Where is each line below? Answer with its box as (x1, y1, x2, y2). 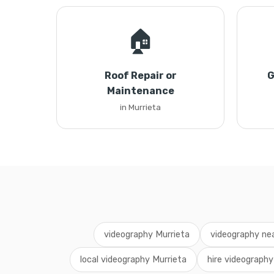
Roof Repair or (104, 70, 177, 81)
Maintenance (106, 85, 174, 97)
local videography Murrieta (80, 254, 187, 265)
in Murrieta (120, 102, 161, 112)
